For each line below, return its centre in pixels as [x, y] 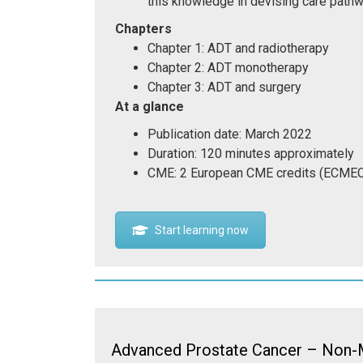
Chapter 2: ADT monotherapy [228, 67]
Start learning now [202, 230]
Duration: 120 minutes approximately [251, 153]
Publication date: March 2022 [230, 134]
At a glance [149, 106]
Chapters [143, 28]
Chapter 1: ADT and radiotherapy [238, 48]
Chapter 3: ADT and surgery [224, 87]
